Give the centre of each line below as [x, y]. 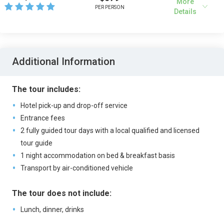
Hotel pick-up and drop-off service [74, 105]
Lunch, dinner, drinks [52, 209]
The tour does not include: [62, 193]
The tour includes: [46, 89]
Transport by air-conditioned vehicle [76, 168]
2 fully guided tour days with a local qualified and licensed [110, 130]
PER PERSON [109, 7]
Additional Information [63, 61]
